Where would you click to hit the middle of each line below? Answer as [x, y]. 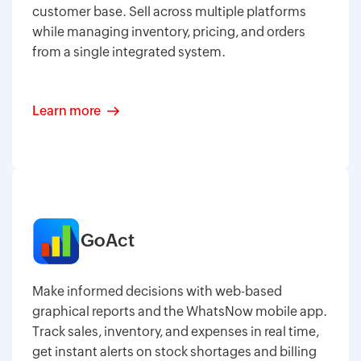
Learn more [66, 110]
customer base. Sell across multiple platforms [169, 11]
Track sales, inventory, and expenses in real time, [176, 331]
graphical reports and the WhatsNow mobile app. [180, 311]
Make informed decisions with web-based [157, 291]
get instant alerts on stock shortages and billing [174, 351]
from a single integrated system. [129, 52]
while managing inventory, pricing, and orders [169, 31]
